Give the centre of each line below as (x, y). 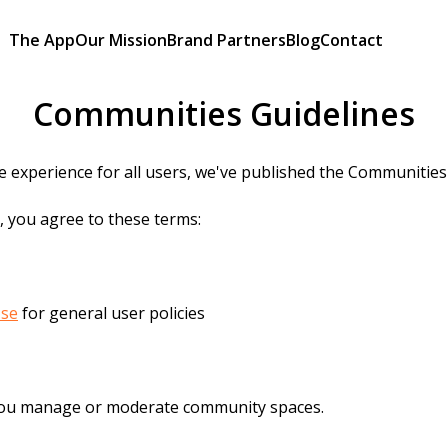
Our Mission (121, 40)
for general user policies (111, 312)
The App (42, 40)
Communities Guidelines (224, 113)
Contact (352, 40)
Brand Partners (227, 40)
